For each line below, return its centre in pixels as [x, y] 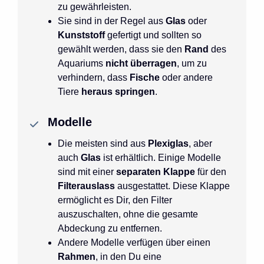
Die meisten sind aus [103, 143]
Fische [146, 77]
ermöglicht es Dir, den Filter [115, 200]
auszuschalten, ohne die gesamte [128, 214]
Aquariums [82, 63]
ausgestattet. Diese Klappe [174, 186]
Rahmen [77, 256]
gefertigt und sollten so [154, 35]
